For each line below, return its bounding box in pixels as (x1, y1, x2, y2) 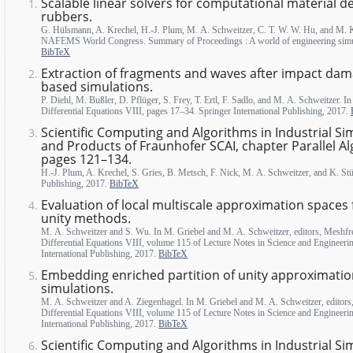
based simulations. (41, 77, 154, 95)
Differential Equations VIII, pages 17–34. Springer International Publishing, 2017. (41, 105, 351, 117)
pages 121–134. (41, 150, 132, 168)
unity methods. (41, 210, 132, 228)
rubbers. (41, 7, 93, 25)
